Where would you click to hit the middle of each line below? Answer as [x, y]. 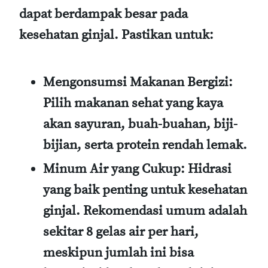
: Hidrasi [206, 169]
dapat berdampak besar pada [103, 14]
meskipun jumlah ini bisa [118, 253]
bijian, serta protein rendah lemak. [145, 145]
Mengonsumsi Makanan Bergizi [136, 82]
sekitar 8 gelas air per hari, [121, 232]
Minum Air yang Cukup [112, 169]
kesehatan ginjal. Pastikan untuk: [116, 35]
